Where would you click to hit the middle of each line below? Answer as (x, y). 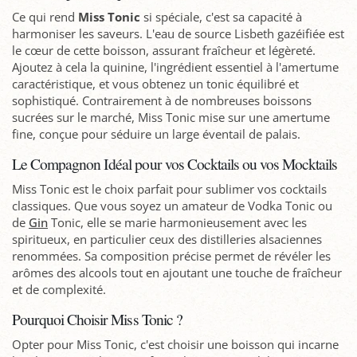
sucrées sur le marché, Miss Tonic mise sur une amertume (171, 117)
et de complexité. (59, 289)
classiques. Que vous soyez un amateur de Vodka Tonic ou (172, 205)
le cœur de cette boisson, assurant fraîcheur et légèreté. (164, 50)
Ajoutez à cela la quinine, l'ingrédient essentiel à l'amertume (175, 67)
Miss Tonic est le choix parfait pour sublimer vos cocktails (169, 188)
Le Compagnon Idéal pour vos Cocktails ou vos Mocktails (175, 163)
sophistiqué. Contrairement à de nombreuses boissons (162, 100)
